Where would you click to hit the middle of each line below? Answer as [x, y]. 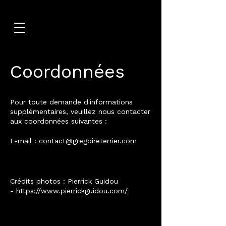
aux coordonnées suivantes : [59, 121]
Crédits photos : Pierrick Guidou [64, 181]
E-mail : [24, 141]
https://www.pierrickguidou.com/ [72, 191]
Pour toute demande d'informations [71, 102]
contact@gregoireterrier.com [88, 141]
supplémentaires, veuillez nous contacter [80, 111]
